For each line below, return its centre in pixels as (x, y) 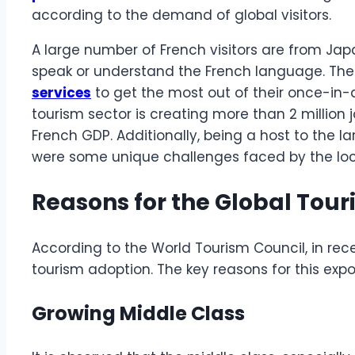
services (61, 92)
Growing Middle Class (138, 314)
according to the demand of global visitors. (183, 15)
